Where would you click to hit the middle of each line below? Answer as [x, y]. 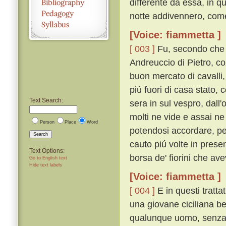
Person [47, 122]
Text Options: [47, 151]
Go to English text [48, 158]
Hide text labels [46, 165]
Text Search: [46, 100]
